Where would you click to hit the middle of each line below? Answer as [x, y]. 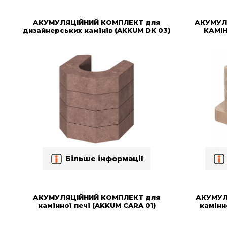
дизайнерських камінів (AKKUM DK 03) [97, 30]
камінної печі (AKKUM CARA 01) [97, 205]
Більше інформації [104, 159]
